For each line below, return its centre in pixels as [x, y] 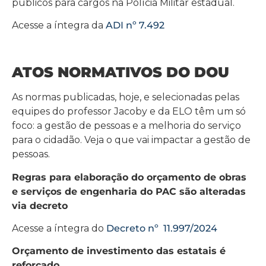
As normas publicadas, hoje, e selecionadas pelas [126, 97]
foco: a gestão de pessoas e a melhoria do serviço [126, 126]
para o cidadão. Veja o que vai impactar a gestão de [131, 140]
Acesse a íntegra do [59, 228]
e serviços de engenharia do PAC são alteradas [129, 191]
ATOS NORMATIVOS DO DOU [121, 72]
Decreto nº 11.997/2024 [162, 228]
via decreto [40, 205]
